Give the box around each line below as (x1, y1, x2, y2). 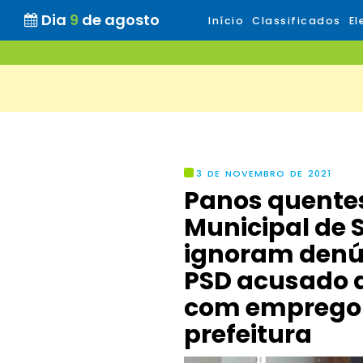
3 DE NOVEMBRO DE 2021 (196, 167, 331, 180)
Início (208, 14, 244, 28)
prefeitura (184, 318, 312, 352)
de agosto (82, 10, 160, 30)
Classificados (252, 14, 341, 28)
